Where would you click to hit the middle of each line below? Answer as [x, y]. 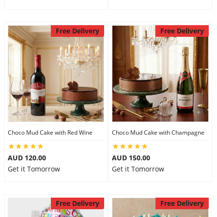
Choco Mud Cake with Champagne [158, 132]
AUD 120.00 [27, 158]
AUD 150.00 [131, 158]
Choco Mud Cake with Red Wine [50, 132]
